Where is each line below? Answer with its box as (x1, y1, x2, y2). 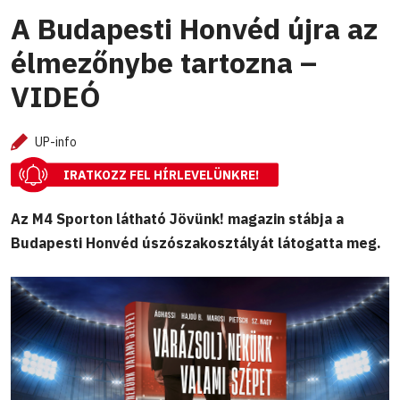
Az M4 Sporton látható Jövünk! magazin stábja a (11, 209, 344, 228)
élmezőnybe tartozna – (11, 44, 317, 82)
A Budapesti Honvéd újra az (11, 10, 378, 48)
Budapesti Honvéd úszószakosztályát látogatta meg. (11, 233, 381, 252)
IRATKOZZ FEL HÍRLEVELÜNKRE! (63, 167, 259, 184)
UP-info (35, 134, 77, 151)
